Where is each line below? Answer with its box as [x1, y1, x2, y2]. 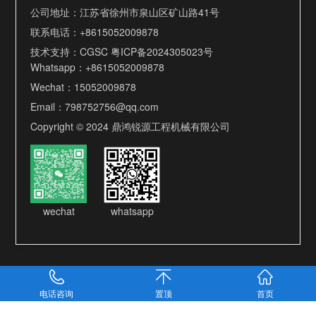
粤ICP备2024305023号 [111, 44, 214, 59]
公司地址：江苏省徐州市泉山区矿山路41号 [30, 5, 220, 19]
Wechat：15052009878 [30, 80, 137, 94]
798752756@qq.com [65, 99, 159, 114]
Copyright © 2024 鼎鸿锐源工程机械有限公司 [30, 119, 231, 133]
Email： [30, 99, 66, 114]
